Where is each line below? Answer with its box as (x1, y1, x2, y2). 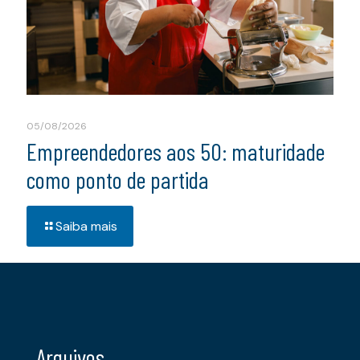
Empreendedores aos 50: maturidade (27, 137, 325, 166)
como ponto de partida (27, 165, 209, 194)
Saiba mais (55, 218, 117, 235)
